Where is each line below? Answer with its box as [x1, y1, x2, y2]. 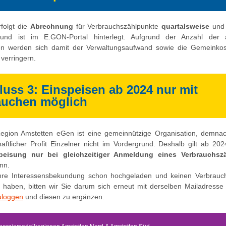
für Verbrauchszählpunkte [76, 22, 159, 30]
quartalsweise [158, 22, 210, 30]
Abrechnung [30, 22, 76, 30]
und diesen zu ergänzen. [23, 193, 104, 201]
